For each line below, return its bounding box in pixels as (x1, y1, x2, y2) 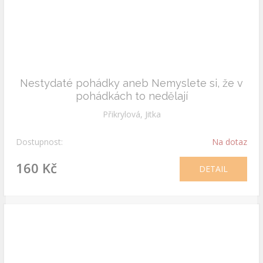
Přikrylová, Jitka (102, 109, 161, 120)
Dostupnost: (16, 136, 63, 147)
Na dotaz (212, 136, 247, 147)
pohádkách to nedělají (75, 90, 188, 102)
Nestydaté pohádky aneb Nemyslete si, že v (20, 77, 243, 89)
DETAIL (199, 163, 228, 174)
